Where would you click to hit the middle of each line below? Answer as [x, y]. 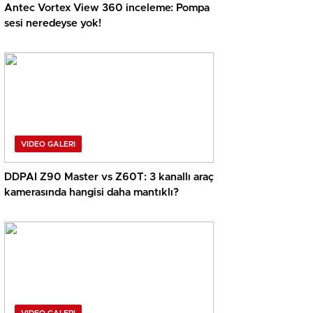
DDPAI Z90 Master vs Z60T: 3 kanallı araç [109, 177]
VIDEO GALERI [48, 145]
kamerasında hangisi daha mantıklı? [92, 193]
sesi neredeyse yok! [53, 24]
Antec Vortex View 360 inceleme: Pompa [107, 8]
